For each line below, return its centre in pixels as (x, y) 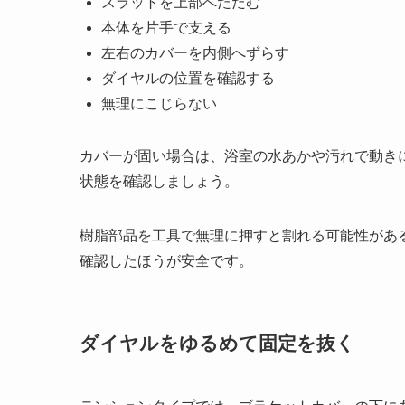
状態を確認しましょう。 (159, 182)
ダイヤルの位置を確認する (188, 79)
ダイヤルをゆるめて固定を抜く (217, 344)
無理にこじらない (159, 104)
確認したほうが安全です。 (166, 261)
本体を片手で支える (166, 28)
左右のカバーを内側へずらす (195, 53)
